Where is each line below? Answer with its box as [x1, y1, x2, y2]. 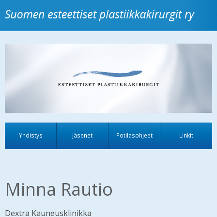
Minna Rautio [5, 177, 113, 201]
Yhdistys [18, 131, 43, 139]
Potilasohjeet [116, 131, 153, 139]
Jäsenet [72, 131, 93, 139]
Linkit [179, 131, 193, 139]
